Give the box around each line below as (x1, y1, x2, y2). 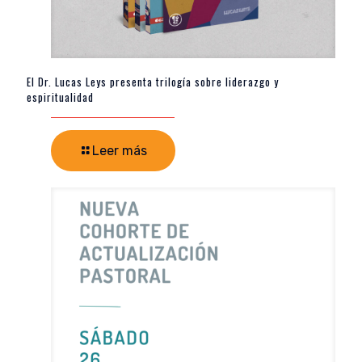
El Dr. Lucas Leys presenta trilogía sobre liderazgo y (27, 74, 279, 90)
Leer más (92, 143, 147, 159)
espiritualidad (27, 89, 94, 106)
